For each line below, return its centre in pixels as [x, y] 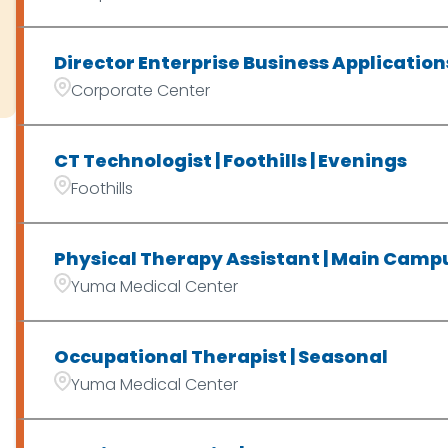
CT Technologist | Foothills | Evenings [230, 160]
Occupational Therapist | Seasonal [220, 356]
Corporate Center [140, 90]
